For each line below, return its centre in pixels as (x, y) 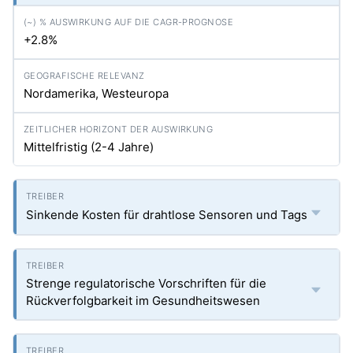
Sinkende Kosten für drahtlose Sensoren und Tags (167, 215)
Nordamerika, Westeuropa (96, 93)
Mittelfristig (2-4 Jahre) (89, 147)
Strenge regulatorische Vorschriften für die (146, 283)
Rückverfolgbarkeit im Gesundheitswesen (143, 301)
